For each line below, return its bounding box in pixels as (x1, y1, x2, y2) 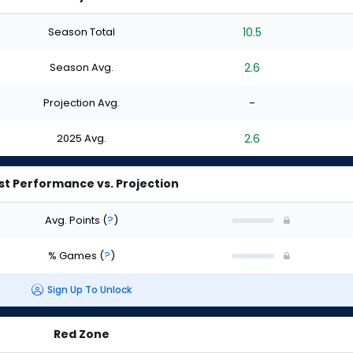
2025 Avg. (56, 130, 106, 146)
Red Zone (53, 326, 110, 342)
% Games (47, 247, 99, 263)
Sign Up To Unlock (46, 283, 132, 297)
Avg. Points (44, 212, 102, 228)
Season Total (47, 24, 115, 39)
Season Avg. (49, 59, 113, 75)
